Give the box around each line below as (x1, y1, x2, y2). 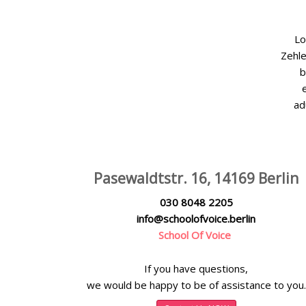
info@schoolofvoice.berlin (137, 212, 255, 226)
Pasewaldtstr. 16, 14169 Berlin (94, 169, 298, 189)
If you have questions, (144, 261, 248, 275)
